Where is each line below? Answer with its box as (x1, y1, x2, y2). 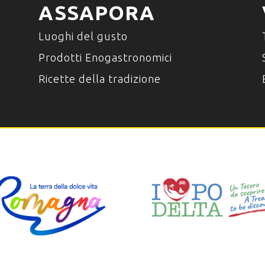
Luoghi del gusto (38, 30, 128, 42)
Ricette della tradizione (38, 72, 161, 85)
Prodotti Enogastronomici (38, 51, 172, 63)
